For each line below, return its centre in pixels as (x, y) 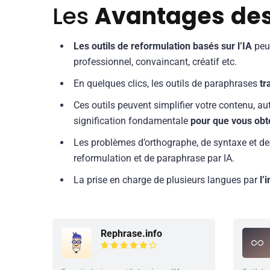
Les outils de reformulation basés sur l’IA (163, 46)
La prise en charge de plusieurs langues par (167, 180)
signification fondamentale (132, 121)
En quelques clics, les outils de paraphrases (167, 84)
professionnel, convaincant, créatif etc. (155, 62)
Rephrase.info (131, 233)
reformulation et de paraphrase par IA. (154, 159)
